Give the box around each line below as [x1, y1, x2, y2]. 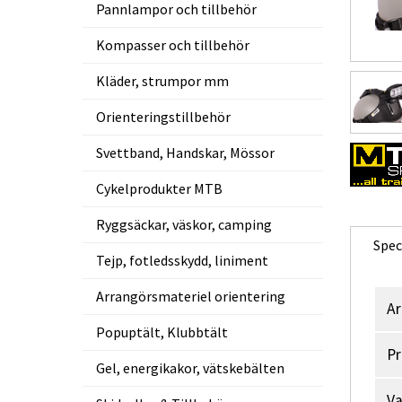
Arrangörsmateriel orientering [96, 287, 285, 305]
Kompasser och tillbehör [96, 36, 249, 54]
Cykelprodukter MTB [96, 179, 223, 197]
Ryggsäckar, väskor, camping [96, 215, 272, 233]
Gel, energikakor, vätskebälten [96, 359, 284, 377]
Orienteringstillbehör [96, 108, 231, 126]
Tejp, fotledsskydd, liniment [96, 251, 268, 269]
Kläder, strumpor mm [96, 72, 229, 90]
